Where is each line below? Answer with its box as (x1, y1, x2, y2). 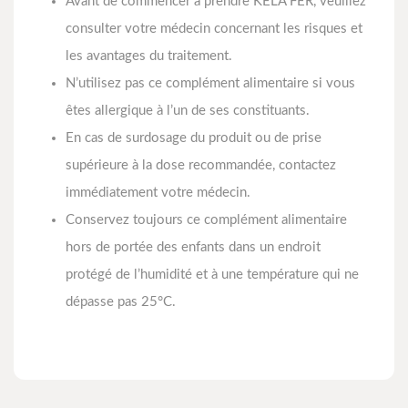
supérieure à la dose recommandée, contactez (66, 158, 336, 173)
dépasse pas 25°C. (66, 295, 176, 310)
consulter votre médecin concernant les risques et (66, 22, 362, 36)
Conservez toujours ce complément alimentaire (66, 213, 347, 228)
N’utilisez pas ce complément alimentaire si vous (66, 76, 355, 91)
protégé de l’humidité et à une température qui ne (66, 268, 359, 282)
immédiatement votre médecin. (66, 186, 250, 200)
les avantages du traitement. (66, 49, 232, 64)
